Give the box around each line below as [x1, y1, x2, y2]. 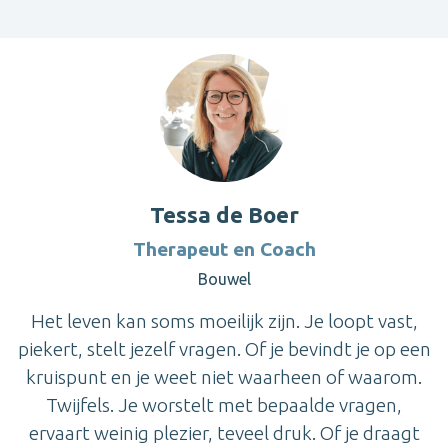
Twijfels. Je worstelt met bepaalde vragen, [46, 393, 402, 416]
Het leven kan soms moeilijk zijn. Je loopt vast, [30, 309, 418, 332]
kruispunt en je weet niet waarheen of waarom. [26, 365, 422, 388]
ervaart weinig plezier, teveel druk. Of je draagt [28, 421, 420, 444]
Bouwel [197, 269, 251, 288]
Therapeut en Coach [132, 237, 316, 260]
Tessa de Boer [149, 201, 299, 227]
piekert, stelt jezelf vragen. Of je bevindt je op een [17, 337, 431, 360]
